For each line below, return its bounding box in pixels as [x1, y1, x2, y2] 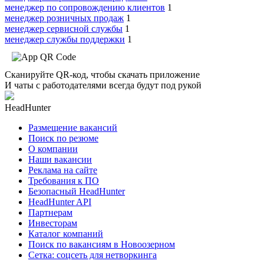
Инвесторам [28, 218, 77, 229]
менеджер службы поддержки [5, 34, 125, 45]
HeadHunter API [28, 197, 91, 207]
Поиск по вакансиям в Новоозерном [28, 239, 175, 250]
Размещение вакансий [28, 123, 117, 133]
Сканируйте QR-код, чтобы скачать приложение [5, 70, 200, 80]
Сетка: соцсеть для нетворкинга [28, 250, 157, 260]
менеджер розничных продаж [5, 13, 124, 24]
